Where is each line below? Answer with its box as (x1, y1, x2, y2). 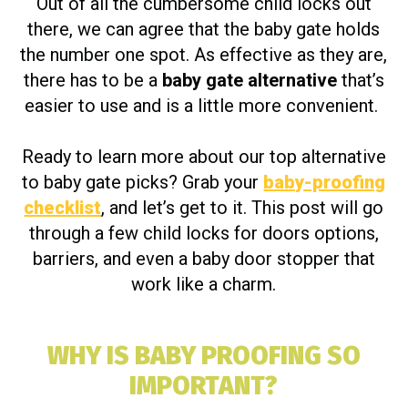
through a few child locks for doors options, (28, 221, 379, 244)
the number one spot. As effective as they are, (20, 43, 388, 66)
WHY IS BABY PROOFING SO (46, 340, 361, 371)
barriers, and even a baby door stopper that (32, 247, 375, 270)
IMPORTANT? (129, 370, 279, 401)
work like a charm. (131, 272, 277, 295)
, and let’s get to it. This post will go (101, 196, 384, 219)
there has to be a (23, 68, 162, 91)
